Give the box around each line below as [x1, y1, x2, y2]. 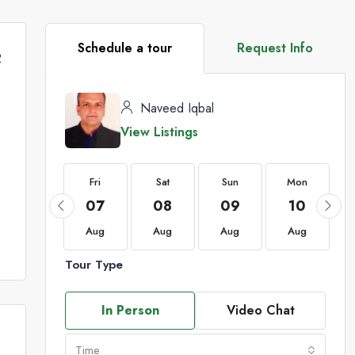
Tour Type [64, 255, 123, 273]
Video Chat [226, 300, 295, 319]
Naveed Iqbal [136, 98, 214, 117]
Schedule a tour [77, 38, 172, 57]
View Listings [120, 122, 198, 141]
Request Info [236, 38, 313, 57]
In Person [101, 300, 159, 319]
